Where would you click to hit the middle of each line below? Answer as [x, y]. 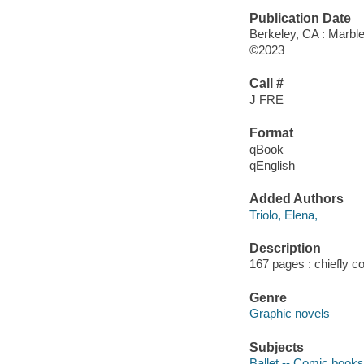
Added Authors [296, 199]
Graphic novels [289, 314]
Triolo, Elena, [283, 214]
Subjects [276, 347]
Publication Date [300, 18]
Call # [266, 84]
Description [285, 248]
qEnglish [272, 165]
